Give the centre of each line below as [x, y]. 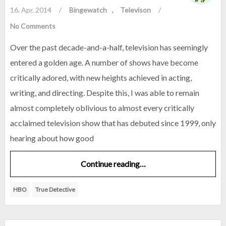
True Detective [55, 189]
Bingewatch [88, 10]
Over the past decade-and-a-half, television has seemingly [109, 47]
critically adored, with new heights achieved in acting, [101, 77]
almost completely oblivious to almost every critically [102, 107]
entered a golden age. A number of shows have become [104, 62]
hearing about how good [52, 138]
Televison [135, 10]
